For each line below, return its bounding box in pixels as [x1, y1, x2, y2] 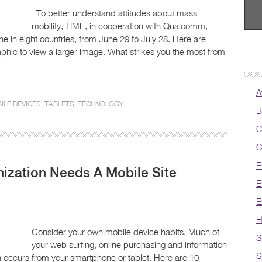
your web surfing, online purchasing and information [32, 239, 227, 250]
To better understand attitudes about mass [32, 8, 197, 18]
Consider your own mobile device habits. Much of [32, 226, 219, 237]
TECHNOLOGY [78, 99, 123, 108]
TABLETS [44, 99, 74, 108]
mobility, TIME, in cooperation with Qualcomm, [32, 20, 208, 31]
